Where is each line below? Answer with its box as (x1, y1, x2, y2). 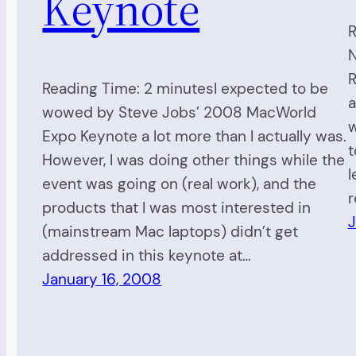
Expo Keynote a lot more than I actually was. (42, 126, 347, 146)
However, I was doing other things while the (42, 150, 346, 170)
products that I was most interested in (42, 198, 311, 218)
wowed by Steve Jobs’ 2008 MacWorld (42, 103, 317, 122)
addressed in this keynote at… (42, 246, 252, 265)
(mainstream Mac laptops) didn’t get (42, 222, 299, 242)
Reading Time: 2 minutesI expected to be (42, 79, 329, 99)
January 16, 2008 (42, 269, 162, 289)
